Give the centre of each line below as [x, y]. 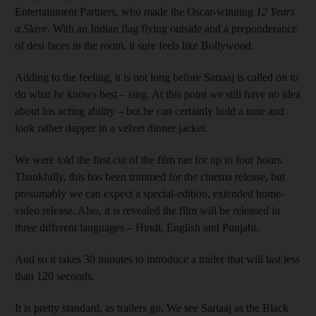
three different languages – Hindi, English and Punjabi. [137, 227]
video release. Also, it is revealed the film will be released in [147, 210]
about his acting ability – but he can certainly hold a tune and [150, 111]
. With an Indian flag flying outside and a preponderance [172, 28]
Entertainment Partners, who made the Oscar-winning [135, 11]
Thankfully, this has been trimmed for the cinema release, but [150, 176]
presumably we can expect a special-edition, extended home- [150, 193]
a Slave [31, 28]
